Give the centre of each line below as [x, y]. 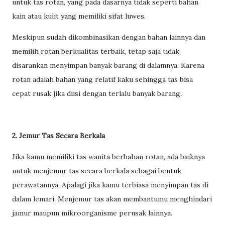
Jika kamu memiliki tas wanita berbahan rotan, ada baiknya [108, 156]
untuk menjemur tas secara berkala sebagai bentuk [97, 171]
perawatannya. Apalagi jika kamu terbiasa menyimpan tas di [110, 185]
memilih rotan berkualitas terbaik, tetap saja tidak [96, 51]
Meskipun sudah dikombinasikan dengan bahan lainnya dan [109, 37]
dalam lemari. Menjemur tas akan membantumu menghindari [112, 199]
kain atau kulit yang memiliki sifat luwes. [79, 16]
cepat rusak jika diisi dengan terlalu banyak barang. [97, 93]
